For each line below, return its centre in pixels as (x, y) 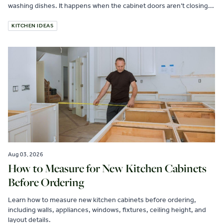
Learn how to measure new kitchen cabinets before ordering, (102, 200)
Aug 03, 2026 (26, 154)
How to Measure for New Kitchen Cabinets (107, 168)
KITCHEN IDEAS (33, 26)
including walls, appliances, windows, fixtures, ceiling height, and (107, 210)
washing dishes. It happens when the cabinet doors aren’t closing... (111, 6)
